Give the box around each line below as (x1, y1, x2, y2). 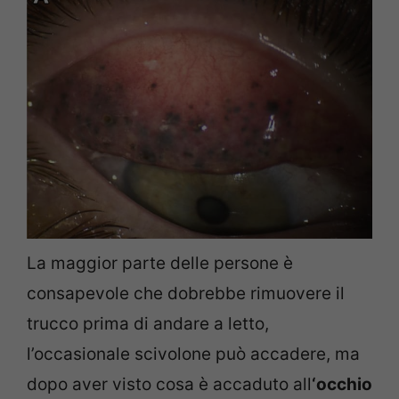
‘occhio (312, 373, 372, 395)
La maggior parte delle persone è (27, 252, 293, 273)
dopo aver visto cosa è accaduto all (27, 373, 312, 395)
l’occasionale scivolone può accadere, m (27, 343, 350, 364)
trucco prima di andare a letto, (27, 313, 269, 334)
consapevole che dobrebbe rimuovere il (27, 282, 345, 304)
